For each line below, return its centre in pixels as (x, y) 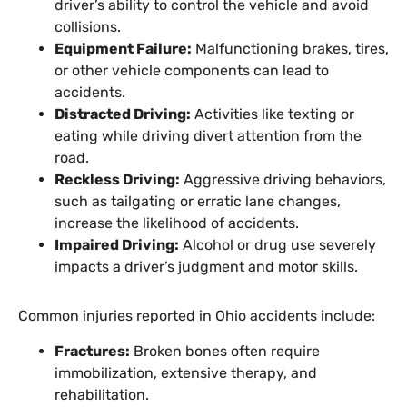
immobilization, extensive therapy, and (186, 372)
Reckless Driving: (117, 180)
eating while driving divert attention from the (208, 136)
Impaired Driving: (117, 245)
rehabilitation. (102, 394)
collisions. (88, 27)
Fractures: (92, 351)
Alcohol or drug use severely (278, 245)
